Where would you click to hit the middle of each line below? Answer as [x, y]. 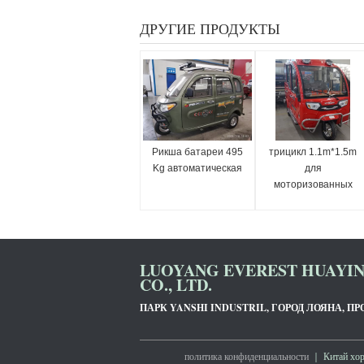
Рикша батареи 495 [197, 152]
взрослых [313, 201]
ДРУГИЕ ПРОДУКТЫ [210, 28]
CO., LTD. [176, 285]
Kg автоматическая [197, 168]
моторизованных [313, 184]
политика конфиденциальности [246, 356]
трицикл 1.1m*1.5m [313, 152]
